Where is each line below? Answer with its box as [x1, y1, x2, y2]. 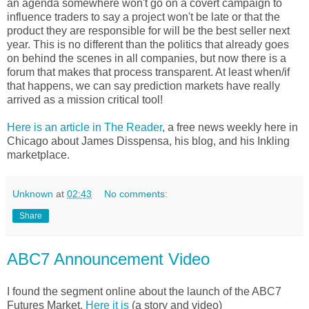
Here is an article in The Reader [7, 121, 162, 133]
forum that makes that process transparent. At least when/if [7, 66, 290, 78]
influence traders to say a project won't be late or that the [7, 10, 280, 23]
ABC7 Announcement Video [7, 249, 210, 268]
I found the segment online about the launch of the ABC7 [7, 286, 281, 298]
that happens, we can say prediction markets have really [7, 79, 280, 92]
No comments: [104, 188, 168, 199]
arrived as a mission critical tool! [7, 93, 163, 106]
